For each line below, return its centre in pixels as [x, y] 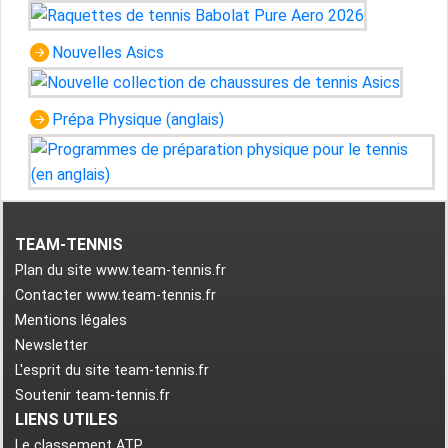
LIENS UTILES [66, 420]
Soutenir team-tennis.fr [92, 396]
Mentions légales [71, 321]
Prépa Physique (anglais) [137, 120]
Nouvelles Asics [107, 53]
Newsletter [51, 346]
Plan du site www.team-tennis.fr [120, 271]
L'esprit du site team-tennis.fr [112, 371]
